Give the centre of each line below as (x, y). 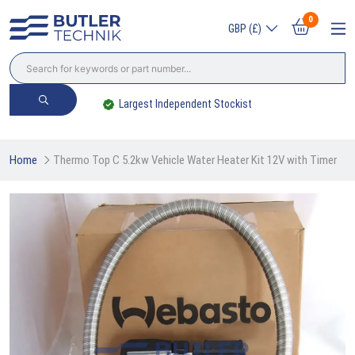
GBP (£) (244, 28)
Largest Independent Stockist (186, 104)
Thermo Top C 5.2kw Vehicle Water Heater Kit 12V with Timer (195, 160)
